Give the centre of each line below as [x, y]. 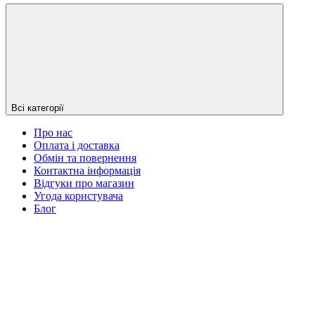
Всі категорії [38, 108]
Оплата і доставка [77, 145]
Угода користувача [78, 195]
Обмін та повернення [85, 157]
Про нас [53, 132]
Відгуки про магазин [84, 183]
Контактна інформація [87, 170]
